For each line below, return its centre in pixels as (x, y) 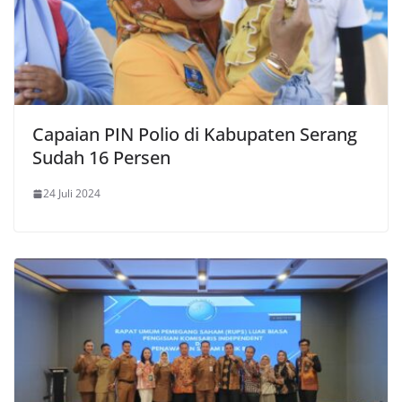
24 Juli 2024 (72, 194)
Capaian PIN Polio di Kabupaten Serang (195, 135)
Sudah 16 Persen (104, 158)
